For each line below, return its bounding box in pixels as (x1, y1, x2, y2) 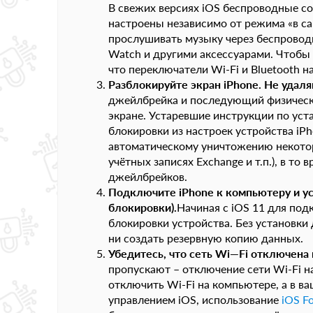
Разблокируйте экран (108, 78, 224, 91)
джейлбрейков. (108, 170, 187, 183)
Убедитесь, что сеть (108, 247, 215, 260)
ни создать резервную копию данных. (108, 231, 303, 245)
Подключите (108, 185, 179, 198)
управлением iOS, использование (108, 293, 282, 306)
